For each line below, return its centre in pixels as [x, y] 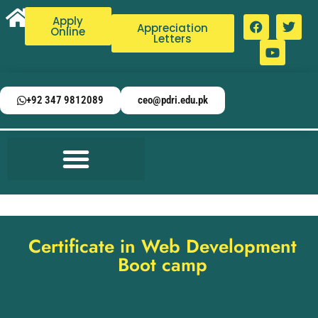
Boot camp [163, 265]
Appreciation [173, 28]
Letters [173, 39]
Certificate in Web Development [163, 246]
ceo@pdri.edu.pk [173, 100]
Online [68, 32]
